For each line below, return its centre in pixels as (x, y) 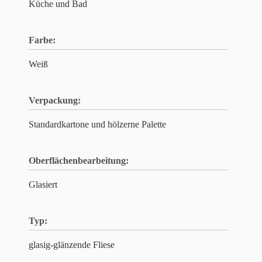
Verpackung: (55, 100)
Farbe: (42, 40)
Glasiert (43, 185)
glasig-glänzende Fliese (72, 245)
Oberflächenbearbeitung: (79, 161)
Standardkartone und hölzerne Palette (97, 124)
